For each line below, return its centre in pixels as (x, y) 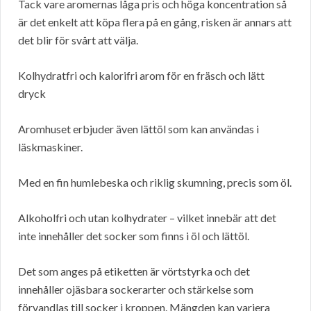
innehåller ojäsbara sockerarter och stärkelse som (136, 289)
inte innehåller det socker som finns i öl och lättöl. (134, 236)
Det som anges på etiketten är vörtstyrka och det (134, 271)
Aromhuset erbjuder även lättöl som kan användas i (138, 129)
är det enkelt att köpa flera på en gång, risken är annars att (155, 22)
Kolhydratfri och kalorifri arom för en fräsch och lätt (141, 76)
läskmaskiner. (50, 147)
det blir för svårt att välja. (78, 40)
